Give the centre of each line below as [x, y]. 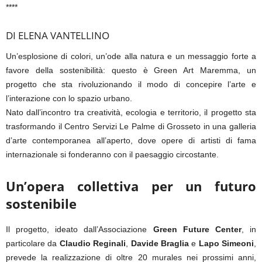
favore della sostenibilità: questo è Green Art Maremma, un [131, 70]
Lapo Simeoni [226, 243]
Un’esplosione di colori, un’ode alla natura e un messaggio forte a [131, 56]
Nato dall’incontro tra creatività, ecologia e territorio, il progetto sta [131, 112]
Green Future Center [197, 229]
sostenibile [41, 203]
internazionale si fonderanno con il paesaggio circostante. [112, 154]
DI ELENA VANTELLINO [58, 35]
